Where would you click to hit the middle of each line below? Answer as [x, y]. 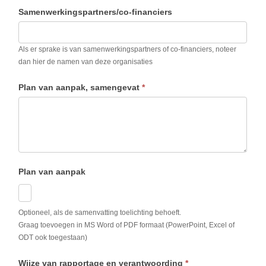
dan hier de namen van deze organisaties [86, 62]
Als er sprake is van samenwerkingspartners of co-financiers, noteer [128, 50]
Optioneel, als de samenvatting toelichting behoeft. [100, 212]
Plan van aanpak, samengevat [80, 88]
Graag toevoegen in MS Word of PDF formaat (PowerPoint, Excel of [127, 225]
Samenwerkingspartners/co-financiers [96, 12]
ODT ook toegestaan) [53, 237]
